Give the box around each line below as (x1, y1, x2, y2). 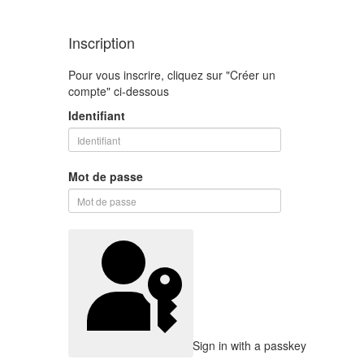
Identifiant (67, 107, 125, 123)
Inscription (67, 32, 135, 53)
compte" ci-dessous (67, 83, 169, 99)
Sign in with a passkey (192, 337, 306, 353)
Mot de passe (67, 168, 143, 184)
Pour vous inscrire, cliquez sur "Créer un (67, 67, 275, 83)
